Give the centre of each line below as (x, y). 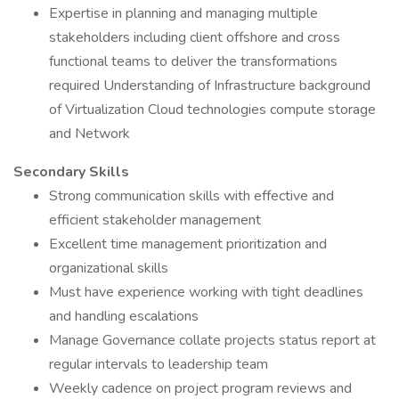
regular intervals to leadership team (159, 364)
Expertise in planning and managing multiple (183, 13)
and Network (90, 134)
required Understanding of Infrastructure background (210, 85)
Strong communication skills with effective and (191, 196)
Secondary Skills (71, 172)
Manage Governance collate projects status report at (212, 340)
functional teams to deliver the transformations (193, 61)
